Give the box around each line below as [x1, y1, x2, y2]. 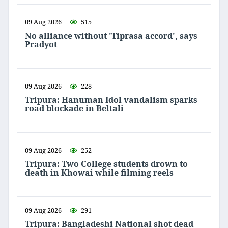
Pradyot [25, 39, 57, 50]
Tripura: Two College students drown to [25, 158, 188, 170]
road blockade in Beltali [25, 103, 124, 115]
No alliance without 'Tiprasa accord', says [25, 30, 197, 42]
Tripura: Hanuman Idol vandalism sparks [25, 94, 197, 106]
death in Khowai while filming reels [25, 167, 174, 179]
